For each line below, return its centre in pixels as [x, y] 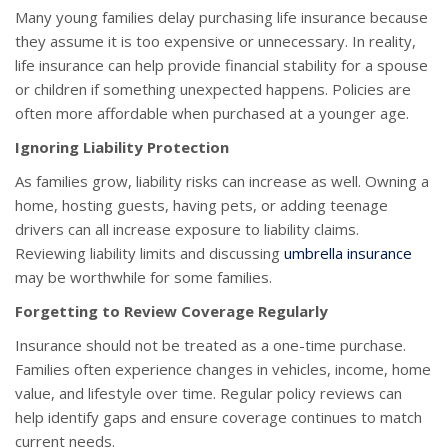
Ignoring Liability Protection [122, 147]
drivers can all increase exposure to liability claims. [187, 229]
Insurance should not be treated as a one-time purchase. [210, 345]
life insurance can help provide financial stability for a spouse [221, 65]
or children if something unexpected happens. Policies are [213, 89]
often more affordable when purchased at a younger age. [212, 113]
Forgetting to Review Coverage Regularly [171, 311]
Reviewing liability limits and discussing [149, 253]
